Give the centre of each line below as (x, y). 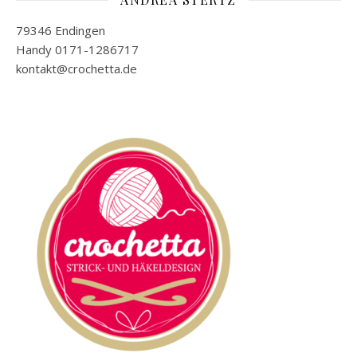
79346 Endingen (61, 30)
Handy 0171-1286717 (77, 49)
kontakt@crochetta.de (76, 69)
